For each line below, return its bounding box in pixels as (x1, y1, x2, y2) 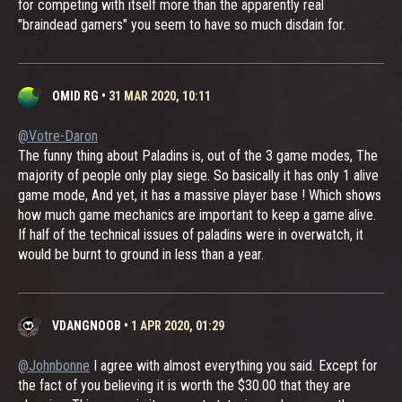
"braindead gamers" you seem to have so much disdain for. (18, 15, 345, 33)
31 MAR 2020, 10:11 (109, 88, 211, 103)
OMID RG (52, 88, 99, 103)
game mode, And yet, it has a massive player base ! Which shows (18, 186, 381, 204)
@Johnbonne (18, 356, 90, 374)
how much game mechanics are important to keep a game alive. (18, 205, 376, 223)
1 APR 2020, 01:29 (131, 318, 224, 333)
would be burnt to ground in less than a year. (18, 245, 264, 263)
